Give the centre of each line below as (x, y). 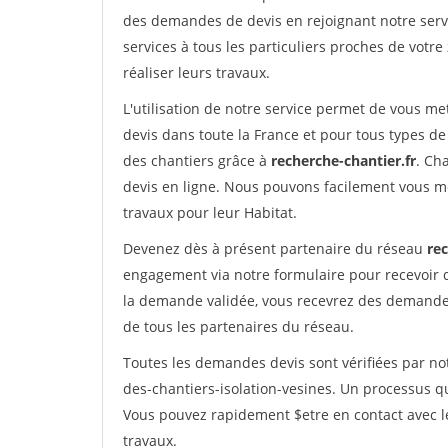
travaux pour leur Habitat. (210, 212)
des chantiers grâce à (197, 160)
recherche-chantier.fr (343, 160)
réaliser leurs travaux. (196, 72)
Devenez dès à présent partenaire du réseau (275, 248)
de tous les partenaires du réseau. (238, 326)
